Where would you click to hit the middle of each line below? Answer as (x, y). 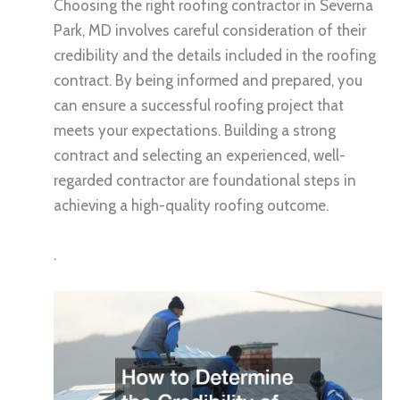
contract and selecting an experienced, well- (200, 155)
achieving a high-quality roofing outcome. (191, 205)
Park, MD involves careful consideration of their (210, 30)
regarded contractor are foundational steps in (205, 180)
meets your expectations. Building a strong (195, 130)
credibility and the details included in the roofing (215, 55)
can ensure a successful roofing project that (199, 105)
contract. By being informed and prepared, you (208, 80)
